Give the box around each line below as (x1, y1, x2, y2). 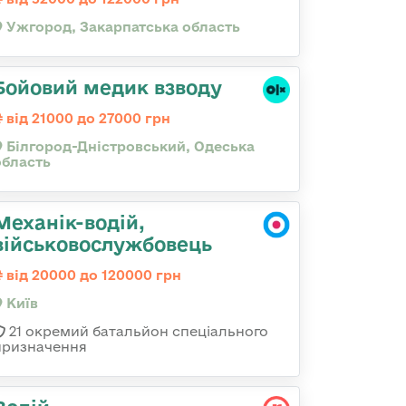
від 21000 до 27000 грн (3, 111, 170, 126)
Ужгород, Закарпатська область (3, 19, 240, 34)
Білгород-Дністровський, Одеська (3, 139, 255, 154)
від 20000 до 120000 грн (3, 267, 181, 283)
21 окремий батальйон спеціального (5, 324, 268, 339)
